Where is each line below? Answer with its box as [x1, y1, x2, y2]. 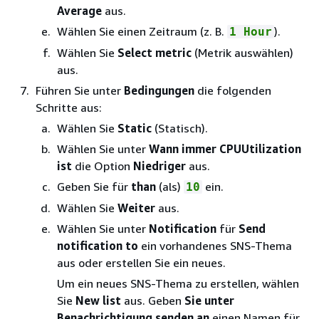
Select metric [117, 45, 192, 60]
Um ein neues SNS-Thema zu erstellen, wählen [57, 276, 299, 291]
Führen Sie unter [36, 83, 124, 98]
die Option [72, 158, 133, 173]
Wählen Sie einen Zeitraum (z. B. [57, 23, 227, 38]
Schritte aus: [36, 100, 102, 115]
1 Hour [229, 24, 272, 38]
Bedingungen [124, 83, 194, 98]
